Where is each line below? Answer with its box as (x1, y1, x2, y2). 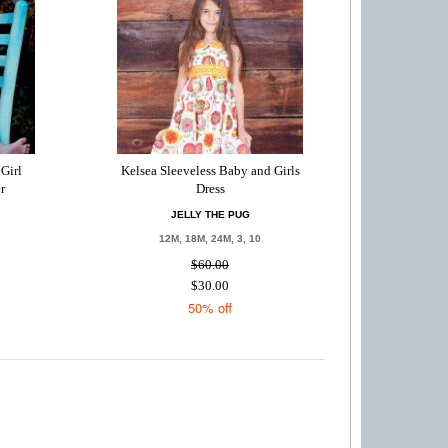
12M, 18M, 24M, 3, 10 (159, 233, 262, 244)
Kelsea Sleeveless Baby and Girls (120, 163, 300, 178)
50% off (188, 298, 233, 317)
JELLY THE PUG (170, 209, 250, 220)
